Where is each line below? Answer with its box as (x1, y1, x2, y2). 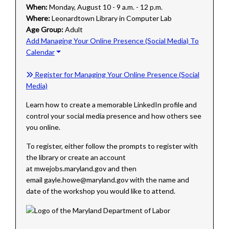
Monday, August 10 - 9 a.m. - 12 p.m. (49, 2, 163, 11)
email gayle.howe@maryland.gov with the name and (26, 175, 189, 184)
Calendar (26, 47, 55, 56)
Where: (26, 13, 50, 22)
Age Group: (26, 25, 63, 34)
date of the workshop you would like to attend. (26, 186, 175, 195)
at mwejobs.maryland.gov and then (26, 164, 136, 173)
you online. (26, 122, 60, 131)
